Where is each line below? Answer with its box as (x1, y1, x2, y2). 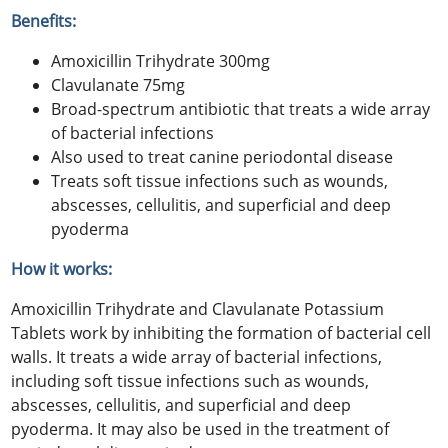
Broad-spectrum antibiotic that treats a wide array (51, 97, 431, 120)
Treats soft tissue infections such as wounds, (51, 169, 389, 192)
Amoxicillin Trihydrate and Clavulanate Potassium (11, 297, 385, 320)
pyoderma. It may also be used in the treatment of (11, 417, 390, 440)
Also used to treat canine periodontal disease (51, 145, 394, 168)
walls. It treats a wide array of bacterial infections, (11, 345, 383, 368)
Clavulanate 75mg (51, 73, 186, 96)
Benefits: (11, 9, 77, 32)
